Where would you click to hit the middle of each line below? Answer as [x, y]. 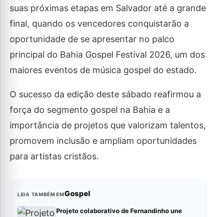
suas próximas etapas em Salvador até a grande [108, 8]
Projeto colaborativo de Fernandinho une [119, 211]
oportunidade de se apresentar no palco [92, 39]
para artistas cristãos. [54, 156]
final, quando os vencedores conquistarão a [99, 24]
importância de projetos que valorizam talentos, [108, 125]
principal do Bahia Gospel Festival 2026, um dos [107, 55]
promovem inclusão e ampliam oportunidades [103, 141]
